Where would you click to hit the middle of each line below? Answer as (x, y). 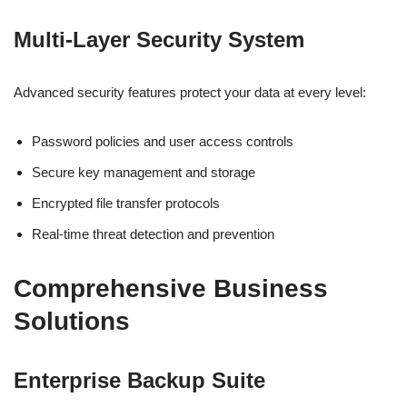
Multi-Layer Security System (159, 40)
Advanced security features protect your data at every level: (190, 92)
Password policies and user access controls (163, 141)
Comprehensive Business (171, 288)
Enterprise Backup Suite (139, 380)
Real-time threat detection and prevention (153, 234)
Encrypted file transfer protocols (126, 203)
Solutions (72, 321)
